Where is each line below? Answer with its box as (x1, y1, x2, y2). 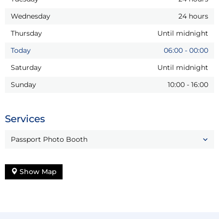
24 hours (178, 11, 208, 21)
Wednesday (11, 11, 50, 21)
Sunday (11, 80, 36, 89)
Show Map (18, 167, 57, 176)
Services (5, 112, 45, 125)
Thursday (11, 28, 42, 38)
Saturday (11, 63, 42, 72)
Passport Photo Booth (11, 134, 88, 144)
